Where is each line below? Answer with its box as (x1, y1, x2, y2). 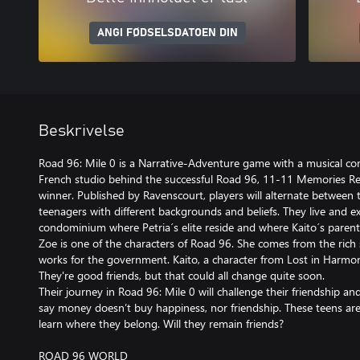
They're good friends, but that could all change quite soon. (39, 268, 325, 283)
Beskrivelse (39, 123, 125, 139)
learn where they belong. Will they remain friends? (39, 316, 284, 331)
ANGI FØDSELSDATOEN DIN (96, 27, 238, 39)
